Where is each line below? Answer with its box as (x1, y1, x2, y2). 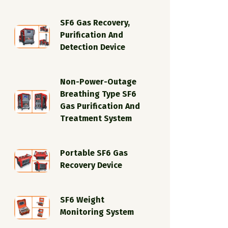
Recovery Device (60, 160, 122, 170)
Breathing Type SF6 (60, 89, 136, 99)
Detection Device (60, 42, 125, 52)
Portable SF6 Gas (60, 148, 128, 158)
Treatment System (60, 113, 132, 123)
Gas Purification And (60, 101, 140, 111)
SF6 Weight (60, 194, 104, 205)
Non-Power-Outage (60, 76, 136, 87)
